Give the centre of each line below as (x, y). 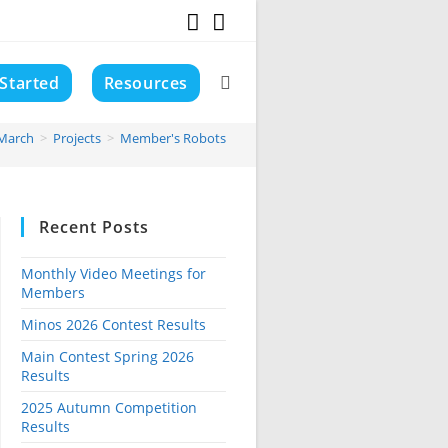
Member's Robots (173, 138)
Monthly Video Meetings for (113, 273)
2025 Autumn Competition (109, 407)
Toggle (242, 81)
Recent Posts (94, 227)
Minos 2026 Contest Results (113, 324)
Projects (77, 138)
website (246, 161)
